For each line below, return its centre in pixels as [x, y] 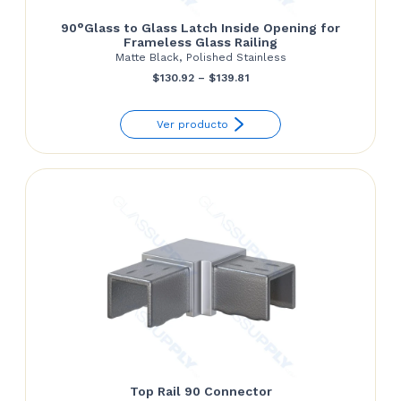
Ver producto [192, 124]
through [271, 152]
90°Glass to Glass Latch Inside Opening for [200, 27]
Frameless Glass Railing [200, 42]
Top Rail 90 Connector [200, 391]
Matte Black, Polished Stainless [200, 57]
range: [266, 102]
